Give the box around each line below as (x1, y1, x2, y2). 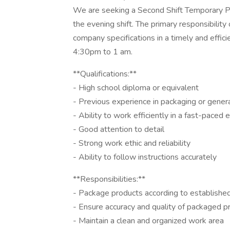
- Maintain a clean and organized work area (73, 215, 224, 226)
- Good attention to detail (73, 124, 164, 135)
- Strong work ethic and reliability (73, 138, 190, 149)
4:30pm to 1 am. (73, 46, 132, 57)
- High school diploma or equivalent (73, 82, 199, 93)
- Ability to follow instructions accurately (73, 151, 217, 163)
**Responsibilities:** (73, 174, 145, 185)
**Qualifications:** (73, 68, 137, 80)
